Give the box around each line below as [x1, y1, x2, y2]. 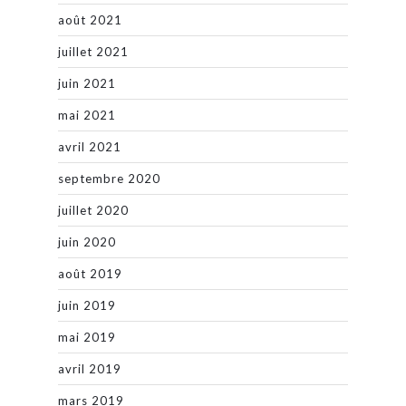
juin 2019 [58, 297, 116, 313]
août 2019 [58, 266, 122, 281]
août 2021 [58, 12, 122, 27]
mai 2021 [58, 107, 116, 122]
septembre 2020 [58, 170, 160, 186]
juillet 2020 [58, 202, 129, 217]
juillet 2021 [58, 43, 129, 59]
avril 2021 [58, 139, 121, 154]
